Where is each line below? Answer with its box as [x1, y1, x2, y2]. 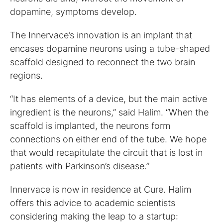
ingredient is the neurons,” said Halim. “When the [10, 107, 209, 117]
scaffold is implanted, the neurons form [10, 120, 170, 131]
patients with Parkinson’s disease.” [10, 160, 149, 171]
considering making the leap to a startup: [10, 211, 178, 222]
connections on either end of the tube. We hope [10, 133, 207, 144]
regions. [10, 70, 43, 81]
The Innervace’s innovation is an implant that [10, 29, 192, 40]
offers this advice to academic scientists [10, 197, 175, 208]
